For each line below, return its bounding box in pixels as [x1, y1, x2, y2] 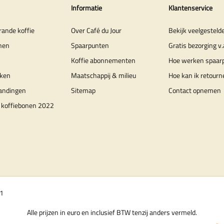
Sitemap [70, 84, 95, 95]
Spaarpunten [70, 39, 109, 50]
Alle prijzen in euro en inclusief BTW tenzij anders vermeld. [27, 206, 197, 217]
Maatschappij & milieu [70, 69, 136, 80]
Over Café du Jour [70, 24, 121, 35]
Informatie [70, 2, 102, 13]
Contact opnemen [168, 84, 221, 95]
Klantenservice [168, 2, 212, 13]
